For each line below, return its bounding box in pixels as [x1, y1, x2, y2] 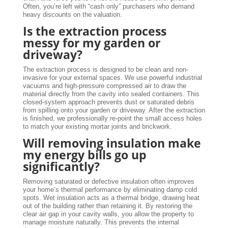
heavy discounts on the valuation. [22, 11, 122, 19]
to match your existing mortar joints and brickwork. [22, 123, 172, 131]
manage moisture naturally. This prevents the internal [22, 218, 179, 226]
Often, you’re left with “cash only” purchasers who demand [22, 3, 194, 11]
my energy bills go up [22, 147, 147, 163]
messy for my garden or [22, 35, 160, 51]
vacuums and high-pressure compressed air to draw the [22, 82, 186, 90]
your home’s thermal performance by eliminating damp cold [22, 186, 197, 194]
